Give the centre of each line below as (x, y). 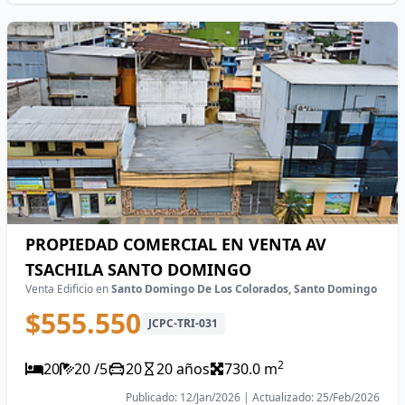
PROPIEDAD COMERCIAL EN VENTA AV (176, 244)
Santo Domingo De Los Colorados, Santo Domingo (244, 289)
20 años (183, 369)
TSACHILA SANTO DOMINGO (138, 269)
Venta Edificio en (68, 289)
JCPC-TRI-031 (183, 323)
